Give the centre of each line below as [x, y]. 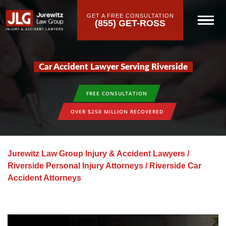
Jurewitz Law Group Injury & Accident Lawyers [96, 154]
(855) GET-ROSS [130, 23]
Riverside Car [175, 166]
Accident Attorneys [44, 178]
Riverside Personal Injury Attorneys [75, 166]
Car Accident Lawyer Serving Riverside [113, 67]
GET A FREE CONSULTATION [130, 15]
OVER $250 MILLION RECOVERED [117, 111]
